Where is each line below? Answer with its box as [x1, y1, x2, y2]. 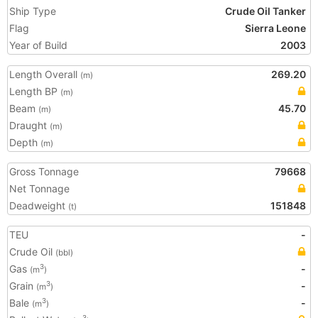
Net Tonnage [9, 182, 70, 194]
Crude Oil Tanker [225, 5, 306, 17]
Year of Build [9, 39, 67, 51]
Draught [9, 119, 50, 131]
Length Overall [9, 68, 80, 80]
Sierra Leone [245, 22, 306, 34]
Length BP [9, 85, 60, 97]
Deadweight [9, 199, 68, 212]
